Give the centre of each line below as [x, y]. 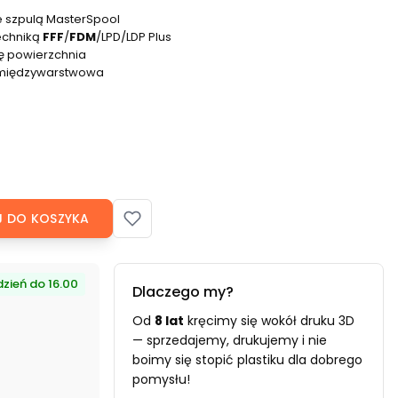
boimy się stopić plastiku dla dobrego [247, 359]
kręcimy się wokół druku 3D [269, 320]
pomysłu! [161, 379]
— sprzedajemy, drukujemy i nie [230, 340]
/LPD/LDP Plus [134, 36]
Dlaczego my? [183, 291]
